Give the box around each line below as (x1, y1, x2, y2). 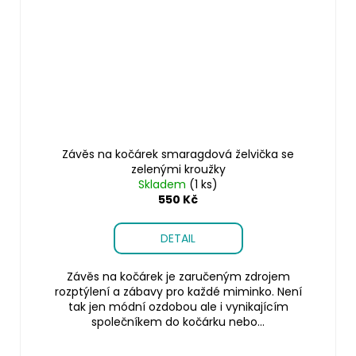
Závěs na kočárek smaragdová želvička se (62, 145, 294, 162)
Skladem (138, 176, 189, 192)
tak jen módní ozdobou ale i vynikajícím (68, 298, 288, 315)
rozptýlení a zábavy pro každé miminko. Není (54, 283, 302, 300)
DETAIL (161, 230, 195, 246)
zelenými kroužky (130, 161, 226, 177)
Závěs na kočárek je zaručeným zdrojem (66, 268, 290, 284)
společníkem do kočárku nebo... (91, 313, 265, 330)
